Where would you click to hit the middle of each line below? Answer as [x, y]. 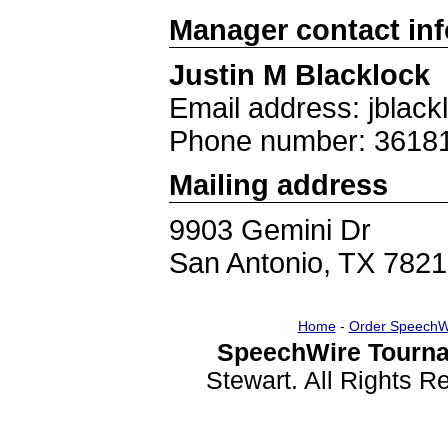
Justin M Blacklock [299, 74]
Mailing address [278, 184]
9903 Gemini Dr [270, 229]
